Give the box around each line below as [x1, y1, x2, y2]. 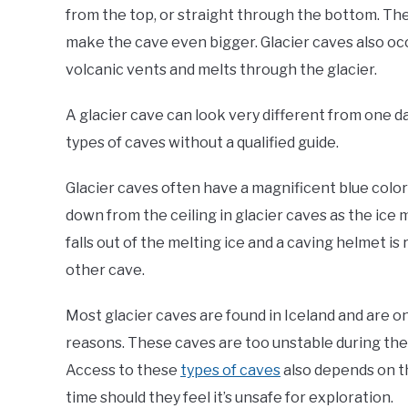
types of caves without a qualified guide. [66, 133, 339, 151]
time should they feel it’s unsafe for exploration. [66, 388, 393, 406]
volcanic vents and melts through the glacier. [66, 60, 377, 78]
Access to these [66, 361, 180, 379]
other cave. [66, 260, 145, 279]
